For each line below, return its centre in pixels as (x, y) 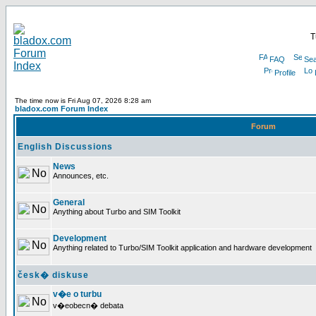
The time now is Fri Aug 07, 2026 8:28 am (83, 101)
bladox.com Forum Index (61, 109)
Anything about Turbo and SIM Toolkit (117, 212)
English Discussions (65, 147)
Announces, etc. (81, 176)
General (69, 202)
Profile (285, 73)
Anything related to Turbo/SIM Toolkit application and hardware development (182, 248)
